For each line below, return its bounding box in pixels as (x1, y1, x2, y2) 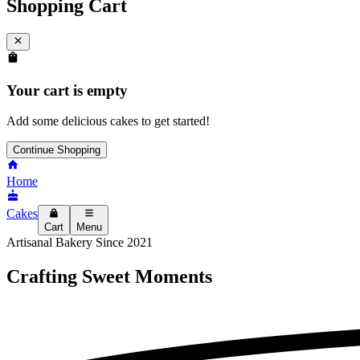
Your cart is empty (6, 81, 128, 99)
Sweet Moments (82, 265, 212, 287)
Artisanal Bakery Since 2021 (6, 235, 153, 249)
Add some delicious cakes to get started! (6, 114, 210, 129)
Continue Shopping (13, 144, 100, 157)
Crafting (6, 265, 82, 287)
